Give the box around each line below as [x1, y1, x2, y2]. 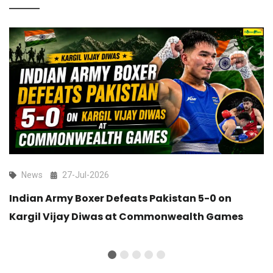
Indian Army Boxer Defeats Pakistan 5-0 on [9, 191, 232, 205]
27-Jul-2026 [62, 169, 109, 180]
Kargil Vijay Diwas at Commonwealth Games [9, 209, 243, 224]
